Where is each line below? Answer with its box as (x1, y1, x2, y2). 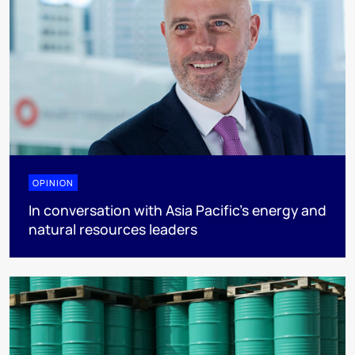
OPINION (32, 177, 74, 189)
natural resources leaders (29, 219, 197, 239)
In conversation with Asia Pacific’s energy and (29, 200, 326, 220)
